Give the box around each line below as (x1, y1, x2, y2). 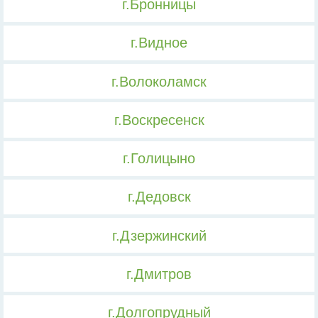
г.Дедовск (127, 189, 191, 205)
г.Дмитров (126, 266, 192, 282)
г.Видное (131, 35, 187, 51)
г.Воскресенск (114, 111, 204, 128)
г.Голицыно (123, 150, 195, 167)
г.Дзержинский (111, 227, 207, 243)
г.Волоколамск (111, 73, 207, 89)
